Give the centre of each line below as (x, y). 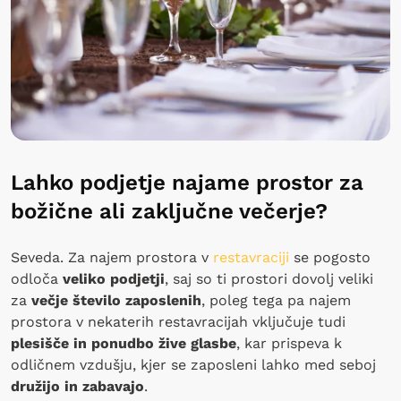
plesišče (40, 343)
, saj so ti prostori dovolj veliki (269, 278)
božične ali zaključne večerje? (169, 211)
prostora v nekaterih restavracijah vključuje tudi (178, 321)
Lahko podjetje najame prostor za (187, 182)
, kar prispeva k (289, 343)
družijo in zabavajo (77, 386)
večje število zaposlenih (116, 300)
